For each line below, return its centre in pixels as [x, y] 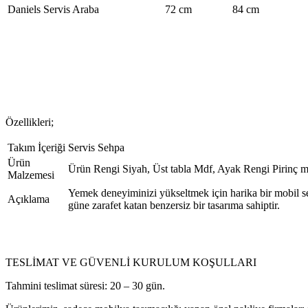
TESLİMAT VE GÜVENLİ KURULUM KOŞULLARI [131, 262]
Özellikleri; [30, 122]
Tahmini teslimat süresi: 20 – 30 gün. [85, 285]
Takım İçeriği [36, 147]
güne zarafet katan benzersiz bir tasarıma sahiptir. [174, 205]
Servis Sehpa [96, 147]
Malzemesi [31, 175]
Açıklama [29, 199]
